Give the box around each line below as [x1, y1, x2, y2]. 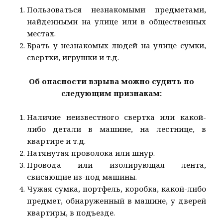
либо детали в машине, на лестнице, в [27, 124, 206, 134]
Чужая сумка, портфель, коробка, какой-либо [27, 184, 206, 194]
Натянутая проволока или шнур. [27, 148, 155, 158]
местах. [27, 28, 56, 39]
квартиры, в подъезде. [27, 208, 115, 218]
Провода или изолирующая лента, [27, 160, 206, 170]
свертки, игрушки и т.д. [27, 52, 119, 63]
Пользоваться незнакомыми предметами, [27, 4, 206, 15]
